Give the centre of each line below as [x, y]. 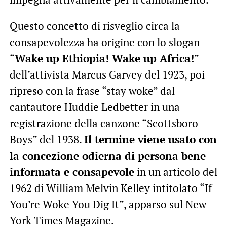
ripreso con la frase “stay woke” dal [92, 90]
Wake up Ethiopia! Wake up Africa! [104, 58]
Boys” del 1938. [47, 139]
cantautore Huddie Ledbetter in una [94, 107]
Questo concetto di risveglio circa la [94, 26]
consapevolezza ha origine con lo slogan [104, 42]
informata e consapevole [72, 172]
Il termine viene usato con [150, 139]
